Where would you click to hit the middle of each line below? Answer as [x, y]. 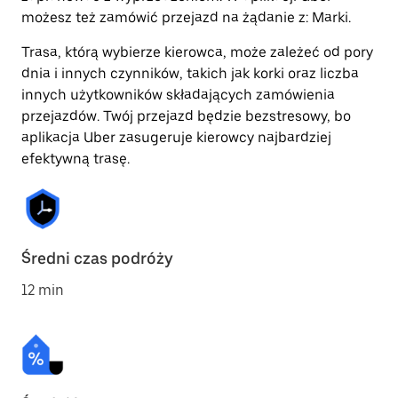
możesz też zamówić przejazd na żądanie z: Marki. [186, 17]
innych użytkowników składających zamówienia [178, 95]
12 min [43, 290]
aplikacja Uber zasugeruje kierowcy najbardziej [176, 137]
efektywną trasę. [76, 159]
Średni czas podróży [97, 258]
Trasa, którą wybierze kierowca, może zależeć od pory [197, 52]
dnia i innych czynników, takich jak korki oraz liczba [190, 73]
